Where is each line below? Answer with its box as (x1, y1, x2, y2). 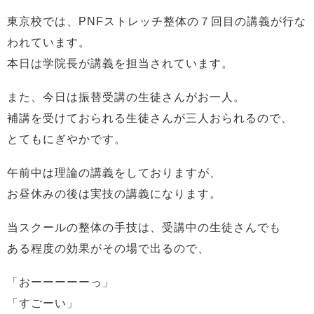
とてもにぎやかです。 (7, 133, 126, 145)
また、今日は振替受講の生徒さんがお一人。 (7, 91, 245, 103)
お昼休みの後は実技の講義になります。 (7, 188, 221, 200)
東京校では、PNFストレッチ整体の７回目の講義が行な (7, 15, 306, 27)
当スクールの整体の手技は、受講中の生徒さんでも (7, 221, 281, 233)
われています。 (7, 36, 90, 48)
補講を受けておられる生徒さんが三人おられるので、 (7, 112, 293, 124)
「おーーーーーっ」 (7, 276, 114, 288)
